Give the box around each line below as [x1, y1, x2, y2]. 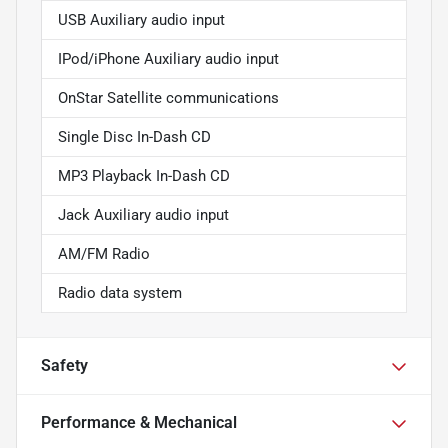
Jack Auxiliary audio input [58, 206, 229, 224]
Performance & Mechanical [41, 413, 237, 432]
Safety [41, 356, 88, 375]
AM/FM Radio [58, 245, 150, 263]
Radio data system [58, 284, 182, 302]
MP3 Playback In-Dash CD [58, 167, 230, 185]
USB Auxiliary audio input [58, 11, 225, 29]
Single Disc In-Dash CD [58, 128, 211, 146]
